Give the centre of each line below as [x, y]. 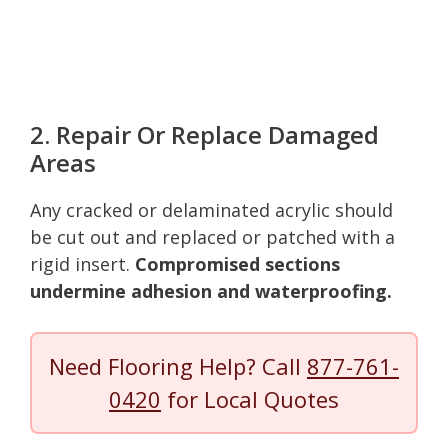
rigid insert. [82, 263]
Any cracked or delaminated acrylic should [211, 209]
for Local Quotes [250, 398]
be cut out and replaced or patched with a [212, 236]
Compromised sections [237, 263]
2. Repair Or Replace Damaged [204, 134]
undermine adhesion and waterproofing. [211, 290]
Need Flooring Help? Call [178, 365]
